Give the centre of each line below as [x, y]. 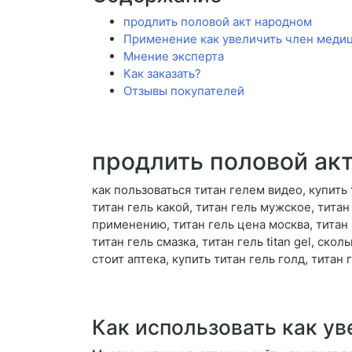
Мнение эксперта [174, 57]
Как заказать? [162, 74]
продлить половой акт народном [218, 22]
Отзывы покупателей [184, 91]
